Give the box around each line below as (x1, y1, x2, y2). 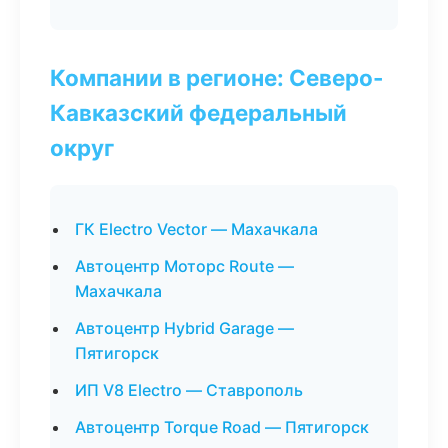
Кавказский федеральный (50, 99, 347, 126)
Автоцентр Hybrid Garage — (75, 318, 294, 338)
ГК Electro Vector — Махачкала (75, 219, 318, 239)
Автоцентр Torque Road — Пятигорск (75, 417, 369, 437)
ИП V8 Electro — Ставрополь (75, 380, 303, 400)
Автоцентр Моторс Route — (75, 256, 294, 276)
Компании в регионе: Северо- (50, 64, 384, 91)
